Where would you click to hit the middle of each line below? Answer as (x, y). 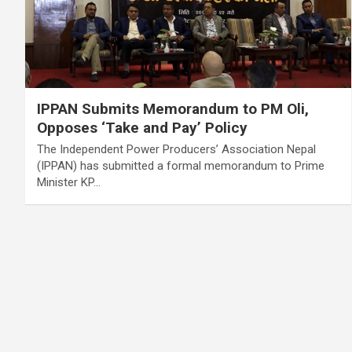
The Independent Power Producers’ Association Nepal (176, 149)
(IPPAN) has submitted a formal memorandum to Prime (181, 165)
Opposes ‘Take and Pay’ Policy (142, 127)
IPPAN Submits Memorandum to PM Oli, (173, 108)
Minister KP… (69, 182)
